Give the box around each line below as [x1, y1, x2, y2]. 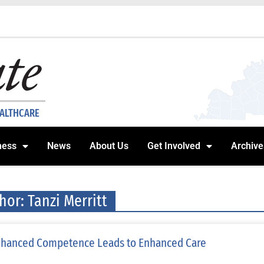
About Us [90, 140, 128, 152]
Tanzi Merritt [27, 191, 107, 211]
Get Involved [147, 140, 200, 152]
